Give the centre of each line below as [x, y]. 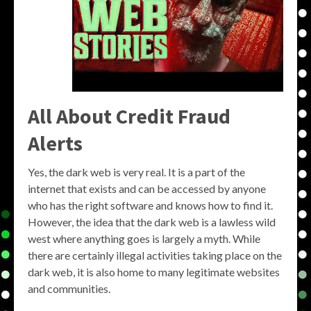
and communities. [69, 288]
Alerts [55, 143]
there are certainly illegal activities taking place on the [155, 255]
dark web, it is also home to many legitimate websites [154, 272]
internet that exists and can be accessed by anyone [147, 188]
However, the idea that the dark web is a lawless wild [152, 222]
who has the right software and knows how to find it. [150, 205]
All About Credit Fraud [129, 116]
